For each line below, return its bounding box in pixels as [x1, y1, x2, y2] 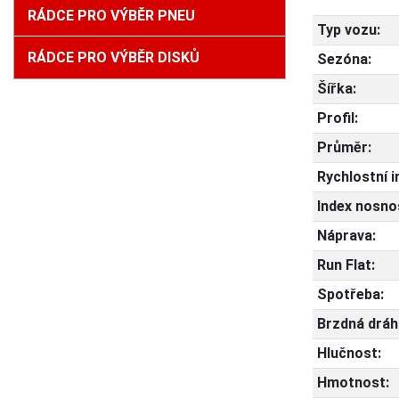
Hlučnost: [316, 345, 381, 362]
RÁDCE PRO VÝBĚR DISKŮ [28, 49, 199, 67]
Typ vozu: [316, 21, 380, 39]
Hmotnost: [316, 374, 389, 392]
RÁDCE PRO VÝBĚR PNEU [28, 6, 195, 24]
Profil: [316, 110, 358, 127]
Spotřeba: [316, 286, 384, 304]
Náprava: [316, 227, 376, 245]
